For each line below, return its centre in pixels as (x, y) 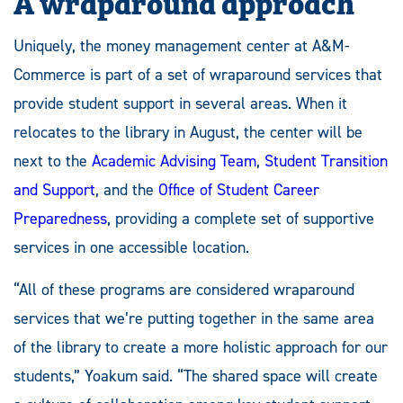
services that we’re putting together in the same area (194, 319)
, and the (127, 190)
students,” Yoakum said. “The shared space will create (196, 376)
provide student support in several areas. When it (180, 104)
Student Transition (326, 161)
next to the (53, 161)
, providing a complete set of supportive (241, 219)
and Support (54, 190)
